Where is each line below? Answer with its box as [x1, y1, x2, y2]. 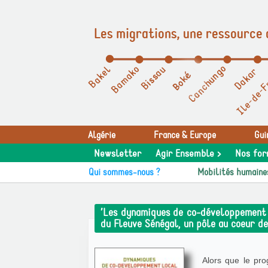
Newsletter [94, 147, 141, 160]
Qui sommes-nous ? [89, 166, 160, 178]
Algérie [88, 129, 115, 141]
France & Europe [154, 129, 216, 141]
